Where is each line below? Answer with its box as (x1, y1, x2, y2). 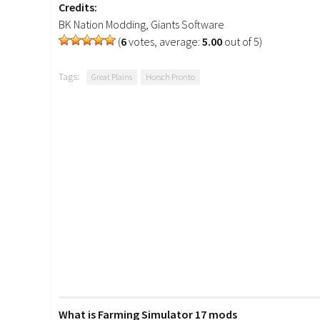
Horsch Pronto (146, 71, 195, 83)
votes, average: (126, 34, 202, 49)
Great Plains (91, 71, 132, 83)
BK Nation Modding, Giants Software (59, 17, 224, 32)
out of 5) (222, 34, 262, 49)
